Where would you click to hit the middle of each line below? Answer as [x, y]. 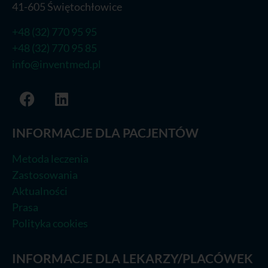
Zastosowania [45, 174]
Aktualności [40, 191]
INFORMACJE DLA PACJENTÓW [105, 132]
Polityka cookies [50, 223]
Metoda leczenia [50, 158]
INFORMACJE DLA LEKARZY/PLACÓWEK [133, 258]
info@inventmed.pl [57, 64]
